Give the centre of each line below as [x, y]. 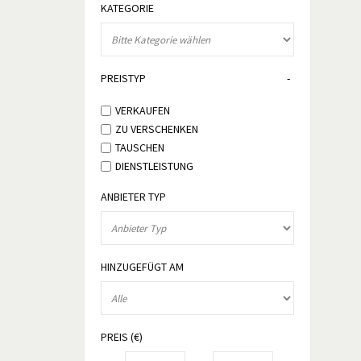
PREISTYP [123, 78]
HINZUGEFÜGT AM [142, 267]
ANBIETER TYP [133, 197]
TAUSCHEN [139, 148]
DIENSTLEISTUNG [154, 166]
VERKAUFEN [142, 111]
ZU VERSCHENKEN [156, 129]
